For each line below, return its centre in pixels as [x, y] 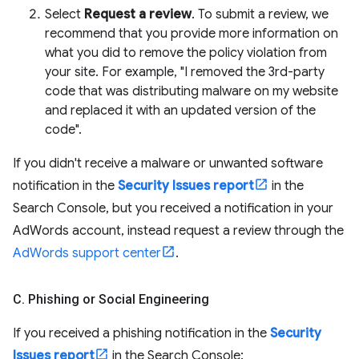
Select [65, 14]
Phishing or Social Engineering [117, 299]
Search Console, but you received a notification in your [173, 208]
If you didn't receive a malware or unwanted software [168, 163]
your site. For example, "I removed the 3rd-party [185, 72]
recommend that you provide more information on [192, 34]
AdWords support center [87, 253]
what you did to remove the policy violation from [186, 53]
